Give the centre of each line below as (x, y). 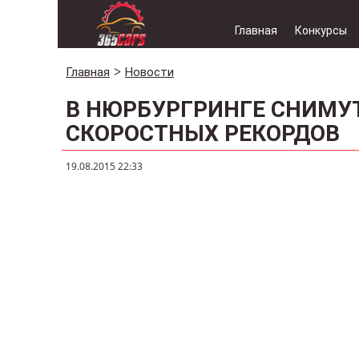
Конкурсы (321, 30)
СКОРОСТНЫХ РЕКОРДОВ (203, 133)
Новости (149, 72)
